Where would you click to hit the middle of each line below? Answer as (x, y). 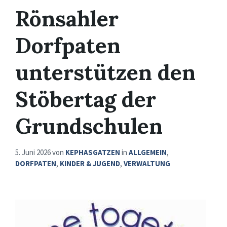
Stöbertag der (86, 99)
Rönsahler (67, 19)
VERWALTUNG (147, 164)
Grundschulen (89, 126)
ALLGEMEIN (148, 153)
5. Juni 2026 (34, 153)
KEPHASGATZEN (93, 153)
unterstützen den (105, 72)
